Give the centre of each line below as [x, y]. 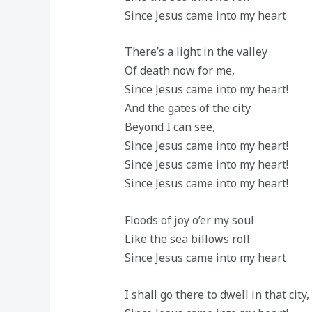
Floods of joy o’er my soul [189, 220]
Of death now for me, [179, 71]
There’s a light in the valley [196, 52]
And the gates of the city [187, 108]
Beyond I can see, [170, 127]
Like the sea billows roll [187, 239]
